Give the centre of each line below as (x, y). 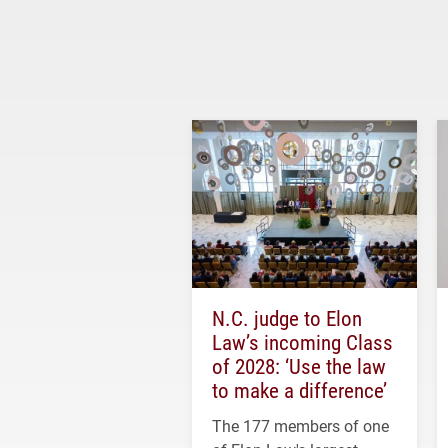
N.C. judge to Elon (287, 318)
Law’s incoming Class (302, 342)
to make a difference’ (299, 390)
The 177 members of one (300, 426)
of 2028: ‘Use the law (299, 366)
